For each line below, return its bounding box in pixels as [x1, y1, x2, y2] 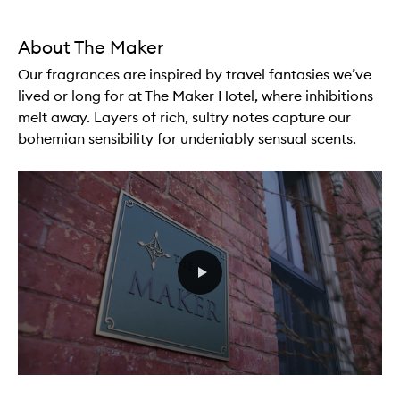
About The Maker [18, 35, 163, 58]
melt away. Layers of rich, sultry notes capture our [18, 107, 351, 126]
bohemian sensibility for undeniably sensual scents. [18, 129, 356, 147]
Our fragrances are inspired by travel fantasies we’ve [18, 64, 371, 83]
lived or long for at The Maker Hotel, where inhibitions [18, 86, 373, 104]
